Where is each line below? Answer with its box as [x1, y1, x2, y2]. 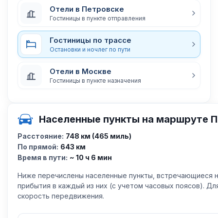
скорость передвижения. [18, 192, 104, 200]
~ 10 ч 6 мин [70, 153, 112, 162]
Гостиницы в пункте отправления [50, 14, 145, 22]
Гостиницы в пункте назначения [50, 76, 141, 84]
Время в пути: [18, 153, 68, 162]
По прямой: [18, 143, 58, 151]
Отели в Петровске [50, 4, 124, 14]
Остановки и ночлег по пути [50, 45, 130, 53]
